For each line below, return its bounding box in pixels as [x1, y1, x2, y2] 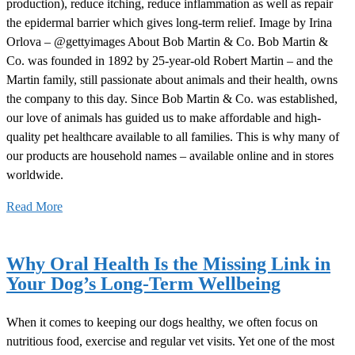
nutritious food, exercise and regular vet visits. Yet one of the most [6, 334, 334, 349]
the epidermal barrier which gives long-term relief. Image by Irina [6, 16, 332, 30]
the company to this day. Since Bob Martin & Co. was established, [6, 92, 338, 106]
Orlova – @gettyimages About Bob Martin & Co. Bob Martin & [6, 35, 328, 49]
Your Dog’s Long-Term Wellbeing [6, 273, 281, 295]
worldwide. [6, 168, 63, 182]
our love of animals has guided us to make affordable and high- [6, 111, 321, 125]
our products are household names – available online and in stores [6, 149, 334, 163]
